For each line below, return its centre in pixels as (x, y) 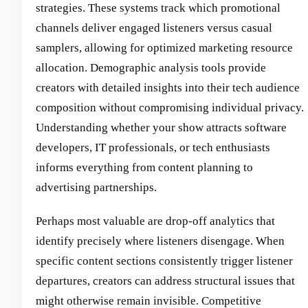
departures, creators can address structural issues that (165, 280)
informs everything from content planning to (144, 167)
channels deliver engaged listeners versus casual (154, 27)
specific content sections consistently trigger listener (164, 261)
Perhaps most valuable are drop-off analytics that (155, 221)
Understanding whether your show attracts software (161, 127)
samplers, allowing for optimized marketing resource (164, 47)
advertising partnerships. (96, 187)
